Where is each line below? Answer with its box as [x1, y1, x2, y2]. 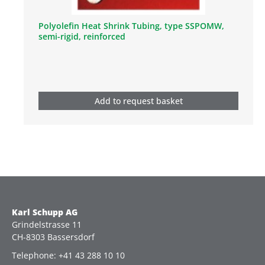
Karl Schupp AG [12, 206, 77, 218]
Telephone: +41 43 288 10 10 [12, 250, 125, 261]
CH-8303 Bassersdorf [12, 231, 95, 243]
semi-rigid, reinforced [38, 30, 125, 42]
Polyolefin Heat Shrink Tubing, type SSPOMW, [38, 20, 224, 31]
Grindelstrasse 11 [12, 219, 82, 230]
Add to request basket [94, 95, 183, 106]
